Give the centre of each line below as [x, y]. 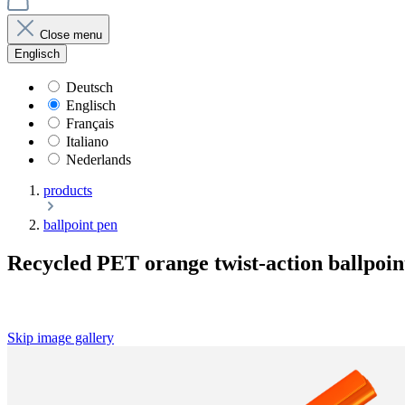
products [68, 190]
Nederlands [99, 160]
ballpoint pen [80, 225]
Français [90, 123]
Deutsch [89, 87]
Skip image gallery [61, 337]
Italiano [87, 141]
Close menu [71, 35]
